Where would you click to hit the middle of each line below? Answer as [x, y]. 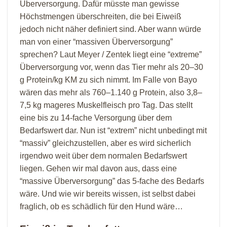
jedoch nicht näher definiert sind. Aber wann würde [110, 29]
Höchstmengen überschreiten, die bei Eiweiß [101, 16]
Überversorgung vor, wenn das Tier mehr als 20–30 [111, 67]
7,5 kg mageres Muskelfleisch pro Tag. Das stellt [106, 105]
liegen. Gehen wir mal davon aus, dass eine [98, 168]
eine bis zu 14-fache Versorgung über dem [96, 118]
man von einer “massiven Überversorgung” [96, 42]
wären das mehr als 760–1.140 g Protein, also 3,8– [111, 92]
